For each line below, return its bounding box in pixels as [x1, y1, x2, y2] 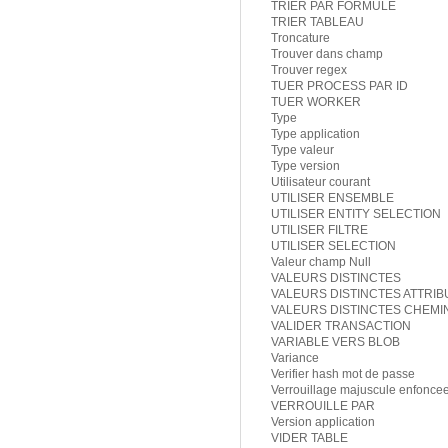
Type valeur [271, 143, 334, 158]
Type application [271, 127, 360, 142]
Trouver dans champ [271, 47, 383, 62]
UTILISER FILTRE [271, 223, 368, 238]
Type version [271, 159, 340, 174]
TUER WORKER [271, 95, 361, 110]
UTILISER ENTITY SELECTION [271, 207, 441, 222]
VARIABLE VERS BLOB [271, 335, 400, 350]
